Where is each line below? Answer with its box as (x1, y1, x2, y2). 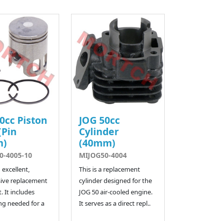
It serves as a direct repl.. (79, 198, 151, 208)
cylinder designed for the (79, 176, 152, 185)
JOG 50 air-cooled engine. (79, 187, 153, 196)
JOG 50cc (79, 113, 120, 127)
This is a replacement (79, 164, 141, 174)
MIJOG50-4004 (79, 150, 127, 160)
